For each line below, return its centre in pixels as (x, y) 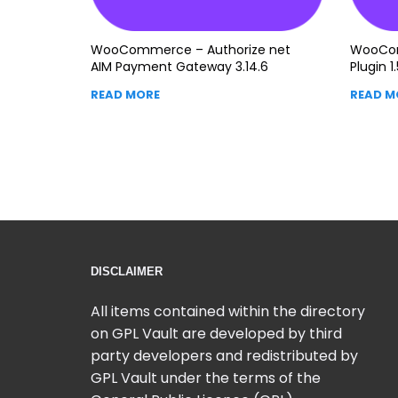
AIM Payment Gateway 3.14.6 (179, 66)
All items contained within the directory (228, 311)
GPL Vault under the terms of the (206, 378)
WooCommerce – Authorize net (191, 49)
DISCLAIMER (127, 271)
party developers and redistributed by (224, 355)
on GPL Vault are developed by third (216, 333)
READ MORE (125, 94)
